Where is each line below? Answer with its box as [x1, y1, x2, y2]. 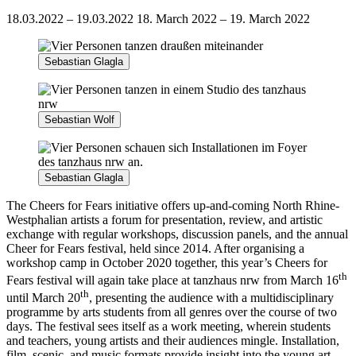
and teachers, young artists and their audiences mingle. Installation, [6, 334, 339, 348]
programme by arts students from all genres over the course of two [6, 305, 337, 319]
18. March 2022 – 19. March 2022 [137, 11, 310, 25]
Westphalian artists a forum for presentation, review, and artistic [6, 212, 323, 226]
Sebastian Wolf [44, 113, 114, 126]
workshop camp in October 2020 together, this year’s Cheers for [6, 255, 327, 269]
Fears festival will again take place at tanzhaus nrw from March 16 [6, 273, 339, 287]
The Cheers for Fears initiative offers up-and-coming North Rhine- [6, 198, 339, 212]
